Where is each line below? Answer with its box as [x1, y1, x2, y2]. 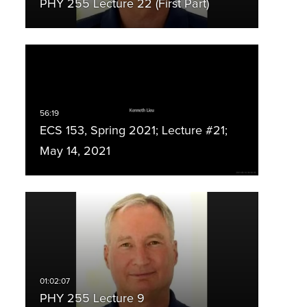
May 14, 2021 [39, 145, 110, 158]
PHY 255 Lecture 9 [39, 293, 145, 306]
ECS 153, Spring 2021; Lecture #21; [39, 125, 228, 138]
